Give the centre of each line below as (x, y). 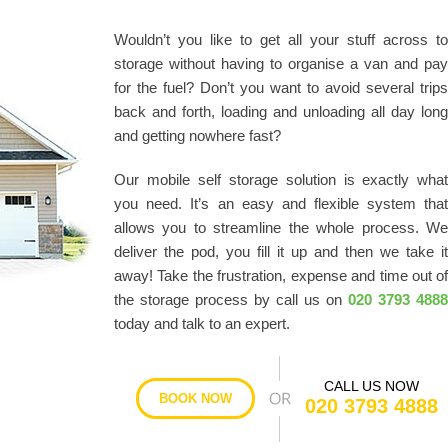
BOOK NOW (195, 399)
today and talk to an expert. (202, 323)
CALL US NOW (371, 386)
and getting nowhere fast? (197, 135)
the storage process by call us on (231, 299)
